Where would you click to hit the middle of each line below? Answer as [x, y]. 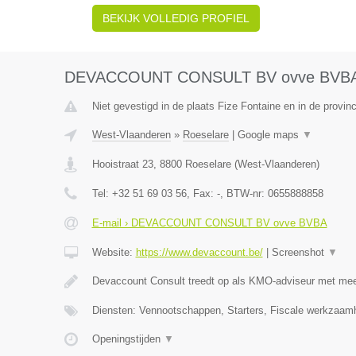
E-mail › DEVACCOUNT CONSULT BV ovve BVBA [209, 223]
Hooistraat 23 [122, 164]
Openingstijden [128, 339]
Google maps [269, 135]
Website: [114, 252]
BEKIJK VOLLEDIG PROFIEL [176, 18]
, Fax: [201, 193]
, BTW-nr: [244, 193]
